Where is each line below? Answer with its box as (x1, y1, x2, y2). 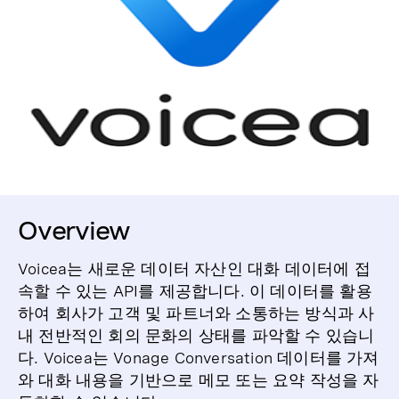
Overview (18, 216, 130, 246)
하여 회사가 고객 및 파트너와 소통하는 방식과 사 (18, 304, 375, 322)
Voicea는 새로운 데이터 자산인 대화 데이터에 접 (18, 259, 370, 278)
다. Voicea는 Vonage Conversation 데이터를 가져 (18, 348, 379, 367)
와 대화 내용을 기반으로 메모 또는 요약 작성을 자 (18, 370, 379, 389)
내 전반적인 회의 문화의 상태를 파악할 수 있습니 (18, 326, 375, 345)
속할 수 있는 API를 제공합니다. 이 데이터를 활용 (18, 281, 372, 300)
